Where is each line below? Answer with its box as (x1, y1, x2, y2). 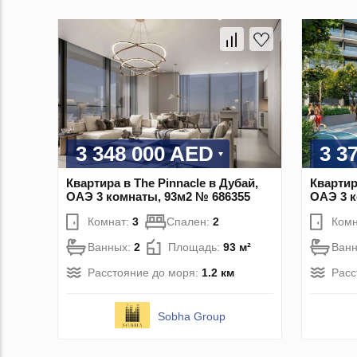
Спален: (167, 214, 213, 228)
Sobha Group (157, 309, 226, 323)
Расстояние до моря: (88, 265, 202, 279)
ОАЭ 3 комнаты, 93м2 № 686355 (66, 189, 250, 203)
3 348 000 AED (76, 141, 214, 166)
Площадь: (168, 240, 223, 253)
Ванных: (88, 240, 134, 253)
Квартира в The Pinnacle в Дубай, (66, 175, 258, 190)
